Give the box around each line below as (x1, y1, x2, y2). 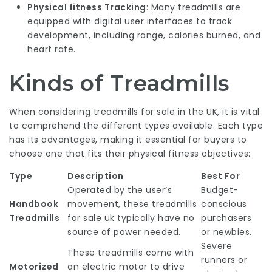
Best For (201, 170, 240, 182)
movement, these (67, 198, 152, 210)
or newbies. (201, 226, 252, 238)
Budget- (201, 184, 239, 196)
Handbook (9, 198, 58, 210)
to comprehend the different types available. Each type (9, 120, 263, 132)
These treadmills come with (67, 246, 194, 259)
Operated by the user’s (67, 184, 172, 196)
